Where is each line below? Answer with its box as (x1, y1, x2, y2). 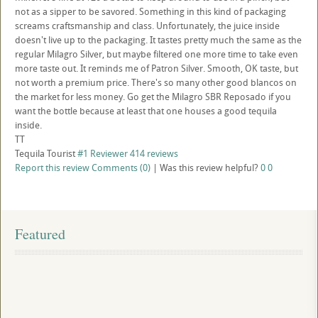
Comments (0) (92, 161, 150, 174)
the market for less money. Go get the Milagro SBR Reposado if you (15, 90, 291, 103)
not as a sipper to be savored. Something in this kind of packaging (15, 5, 286, 18)
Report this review (15, 161, 89, 174)
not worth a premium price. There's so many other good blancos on (15, 76, 297, 89)
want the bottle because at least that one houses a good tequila (15, 104, 277, 117)
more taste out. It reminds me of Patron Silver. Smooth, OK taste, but (15, 62, 298, 75)
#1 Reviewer (77, 147, 128, 160)
